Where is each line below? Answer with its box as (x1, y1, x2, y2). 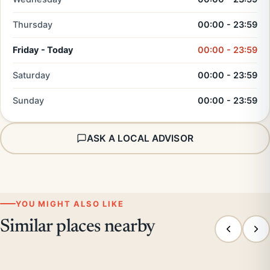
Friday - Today (13, 45, 74, 55)
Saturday (13, 70, 50, 81)
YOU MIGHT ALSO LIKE (16, 199, 124, 209)
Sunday (13, 95, 44, 106)
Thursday (13, 19, 52, 30)
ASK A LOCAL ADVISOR (87, 132, 193, 144)
